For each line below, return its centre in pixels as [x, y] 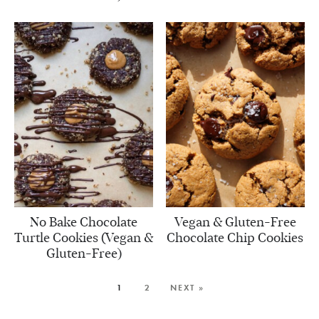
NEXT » [187, 288]
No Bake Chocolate [84, 223]
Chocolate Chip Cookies [235, 238]
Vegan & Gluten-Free [235, 223]
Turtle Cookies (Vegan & [84, 238]
